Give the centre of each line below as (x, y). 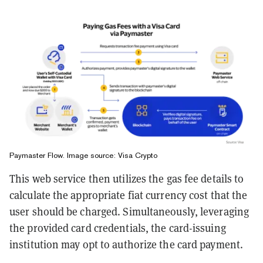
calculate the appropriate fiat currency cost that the (129, 195)
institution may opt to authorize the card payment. (127, 244)
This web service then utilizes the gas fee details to (127, 178)
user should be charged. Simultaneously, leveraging (129, 211)
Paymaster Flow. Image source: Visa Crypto (83, 155)
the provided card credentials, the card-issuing (118, 228)
